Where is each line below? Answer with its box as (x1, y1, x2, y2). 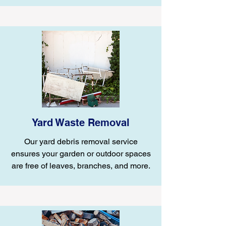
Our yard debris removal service (24, 137, 138, 146)
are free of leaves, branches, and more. (11, 161, 150, 171)
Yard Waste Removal (32, 117, 130, 129)
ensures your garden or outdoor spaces (11, 149, 151, 158)
